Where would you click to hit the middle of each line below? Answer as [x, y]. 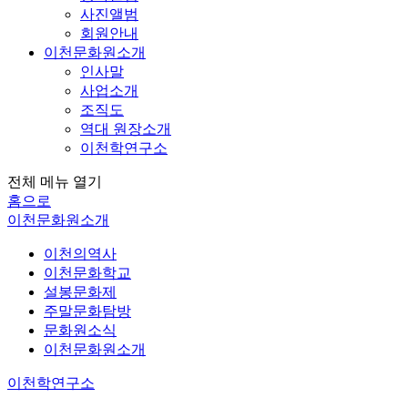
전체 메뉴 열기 [55, 181]
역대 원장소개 [126, 128]
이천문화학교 [87, 272]
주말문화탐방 [87, 311]
